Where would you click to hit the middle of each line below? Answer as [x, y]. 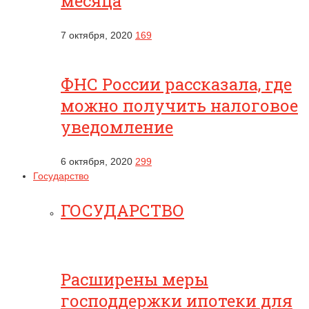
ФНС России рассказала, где [176, 84]
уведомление [117, 127]
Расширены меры [134, 279]
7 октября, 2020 [97, 35]
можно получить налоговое [179, 106]
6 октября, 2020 [97, 161]
